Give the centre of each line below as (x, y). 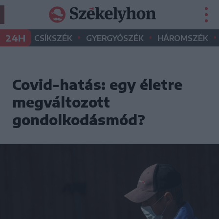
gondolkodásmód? (79, 120)
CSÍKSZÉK (53, 38)
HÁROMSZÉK (183, 38)
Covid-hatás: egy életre (97, 84)
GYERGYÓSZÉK (115, 38)
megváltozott (61, 102)
